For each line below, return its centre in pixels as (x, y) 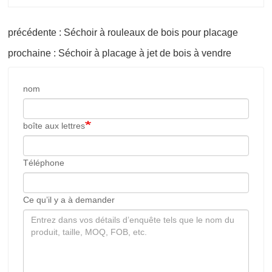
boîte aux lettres (54, 125)
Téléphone (44, 162)
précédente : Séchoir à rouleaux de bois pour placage (123, 32)
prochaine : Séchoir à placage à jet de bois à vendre (120, 53)
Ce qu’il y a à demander (69, 199)
